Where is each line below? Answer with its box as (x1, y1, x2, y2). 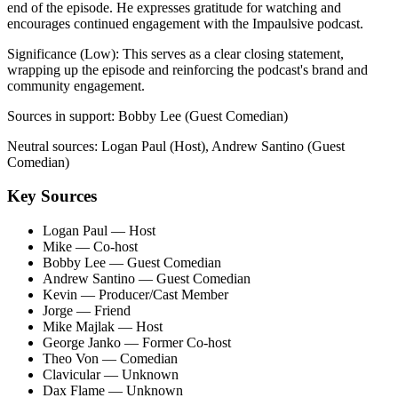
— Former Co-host (121, 335, 231, 351)
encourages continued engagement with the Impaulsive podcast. (7, 15, 363, 31)
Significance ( (7, 45, 84, 61)
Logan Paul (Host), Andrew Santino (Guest (101, 138, 345, 154)
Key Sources (7, 187, 97, 206)
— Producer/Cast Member (77, 287, 228, 303)
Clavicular (43, 367, 100, 383)
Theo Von (43, 351, 99, 367)
